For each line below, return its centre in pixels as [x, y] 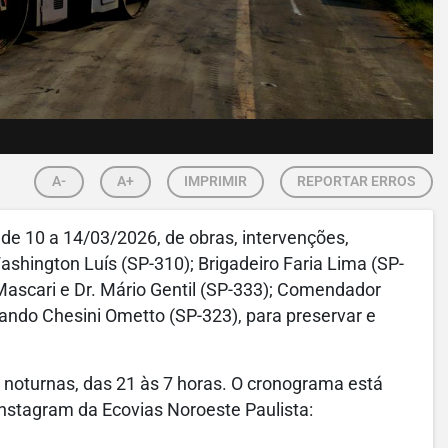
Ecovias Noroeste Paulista [203, 410]
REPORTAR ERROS [356, 181]
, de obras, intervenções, [253, 238]
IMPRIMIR [215, 181]
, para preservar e [307, 316]
